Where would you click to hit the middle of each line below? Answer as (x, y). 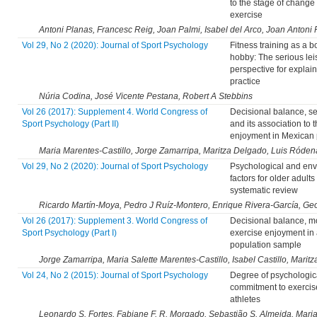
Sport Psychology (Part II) (70, 124)
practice (245, 82)
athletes (245, 300)
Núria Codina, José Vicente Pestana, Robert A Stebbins (146, 97)
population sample (265, 245)
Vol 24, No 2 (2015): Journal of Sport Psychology (115, 276)
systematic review (264, 191)
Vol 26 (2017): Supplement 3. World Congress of (114, 221)
